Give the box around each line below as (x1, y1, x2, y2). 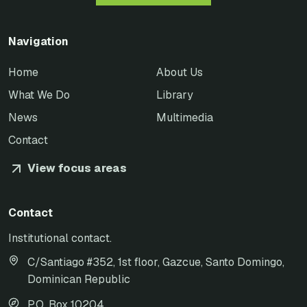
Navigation (8, 34, 69, 49)
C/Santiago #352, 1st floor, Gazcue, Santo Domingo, (27, 255, 284, 270)
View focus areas (27, 161, 127, 176)
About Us (156, 65, 203, 80)
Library (156, 88, 193, 103)
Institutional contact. (8, 231, 112, 246)
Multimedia (156, 110, 213, 125)
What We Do (8, 88, 70, 103)
